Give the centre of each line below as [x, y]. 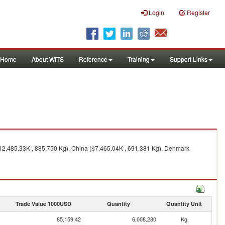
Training [139, 59]
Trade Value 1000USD [43, 204]
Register [198, 12]
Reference [93, 59]
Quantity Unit [184, 204]
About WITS [48, 59]
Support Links [189, 59]
